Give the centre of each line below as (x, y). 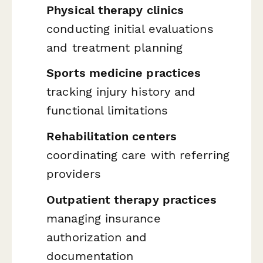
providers (74, 173)
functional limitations (107, 111)
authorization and (97, 237)
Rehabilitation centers (112, 136)
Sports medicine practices (124, 73)
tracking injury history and (121, 92)
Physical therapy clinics (115, 10)
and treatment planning (114, 47)
